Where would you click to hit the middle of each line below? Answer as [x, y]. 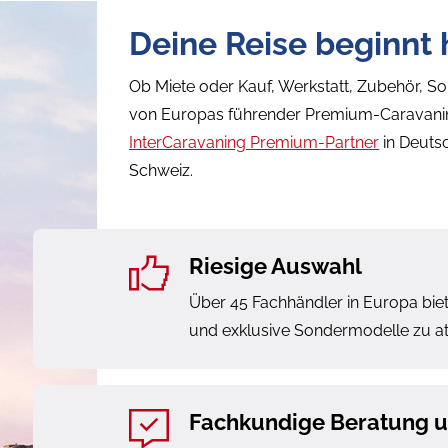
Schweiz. [163, 171]
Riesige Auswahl [276, 266]
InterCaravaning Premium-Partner [254, 143]
